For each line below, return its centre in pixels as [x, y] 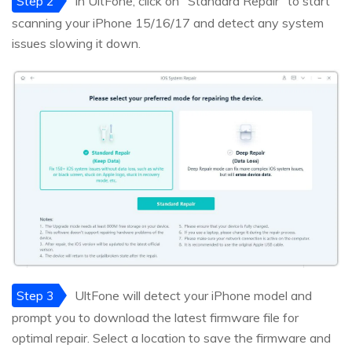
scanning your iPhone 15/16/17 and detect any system [168, 22]
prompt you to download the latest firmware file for [155, 318]
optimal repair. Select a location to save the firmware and [171, 338]
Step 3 [35, 296]
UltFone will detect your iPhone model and [193, 296]
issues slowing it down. [76, 43]
